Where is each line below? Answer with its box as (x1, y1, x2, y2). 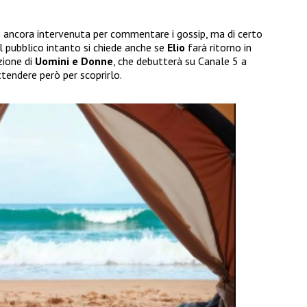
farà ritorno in (185, 40, 251, 55)
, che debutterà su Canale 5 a (113, 54, 247, 69)
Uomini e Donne (35, 54, 113, 69)
